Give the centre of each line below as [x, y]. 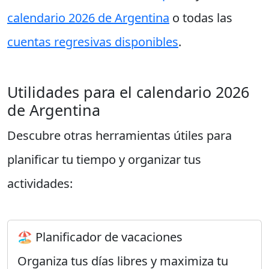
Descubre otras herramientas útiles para [119, 135]
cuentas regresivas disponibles [93, 42]
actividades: [40, 183]
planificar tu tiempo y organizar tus [104, 159]
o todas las [201, 18]
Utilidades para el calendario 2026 [128, 92]
